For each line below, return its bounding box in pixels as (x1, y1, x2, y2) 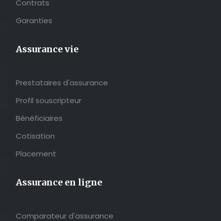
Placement (16, 148, 56, 159)
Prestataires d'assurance (16, 77, 108, 88)
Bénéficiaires (16, 113, 63, 124)
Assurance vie (16, 43, 78, 55)
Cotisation (16, 131, 55, 142)
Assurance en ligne (16, 177, 102, 188)
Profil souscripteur (16, 95, 81, 106)
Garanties (16, 15, 52, 26)
